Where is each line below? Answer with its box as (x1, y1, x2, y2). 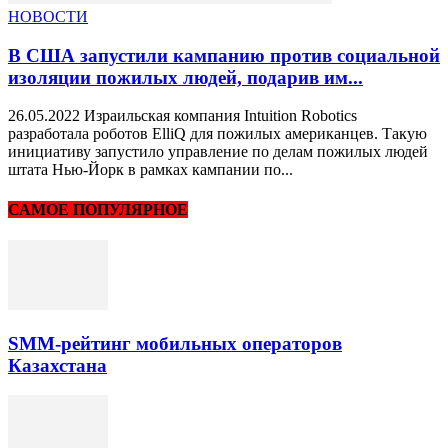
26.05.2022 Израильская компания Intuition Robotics (8, 107, 357, 125)
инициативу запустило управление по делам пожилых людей (8, 143, 428, 161)
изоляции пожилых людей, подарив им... (8, 66, 363, 88)
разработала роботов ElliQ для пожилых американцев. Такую (8, 125, 427, 143)
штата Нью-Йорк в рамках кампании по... (8, 161, 293, 179)
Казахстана (8, 354, 107, 376)
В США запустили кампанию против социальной (8, 44, 440, 66)
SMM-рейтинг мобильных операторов (8, 332, 342, 354)
